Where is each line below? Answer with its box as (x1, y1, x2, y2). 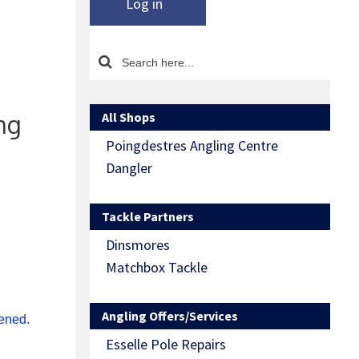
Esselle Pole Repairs (106, 335, 226, 354)
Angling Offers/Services (102, 308, 238, 325)
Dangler (106, 159, 152, 178)
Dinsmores (106, 236, 170, 255)
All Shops (102, 109, 155, 126)
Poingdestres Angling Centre (106, 136, 278, 155)
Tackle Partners (102, 208, 194, 225)
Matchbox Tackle (106, 258, 208, 277)
